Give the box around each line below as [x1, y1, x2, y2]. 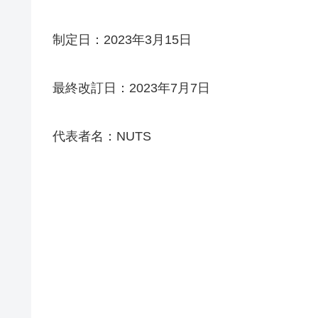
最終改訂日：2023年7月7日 [53, 80, 210, 95]
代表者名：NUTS [53, 128, 151, 143]
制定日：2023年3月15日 [53, 32, 192, 47]
